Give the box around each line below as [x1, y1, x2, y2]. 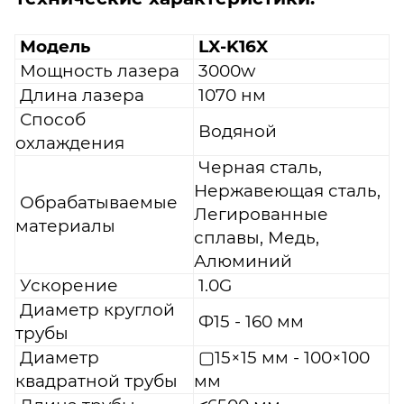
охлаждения [15, 132, 124, 153]
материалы [15, 215, 115, 236]
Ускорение [20, 274, 118, 296]
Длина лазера [20, 84, 144, 106]
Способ [20, 108, 86, 130]
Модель [15, 35, 90, 57]
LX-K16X [194, 35, 268, 57]
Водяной [198, 120, 277, 142]
